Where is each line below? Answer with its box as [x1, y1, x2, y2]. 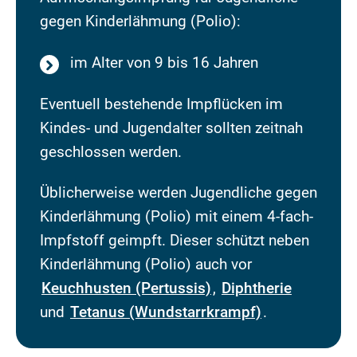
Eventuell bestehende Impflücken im [40, 95, 283, 114]
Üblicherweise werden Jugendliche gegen [40, 183, 317, 202]
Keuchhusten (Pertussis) [41, 279, 211, 298]
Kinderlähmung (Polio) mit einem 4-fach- [40, 207, 313, 226]
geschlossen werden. [40, 143, 182, 162]
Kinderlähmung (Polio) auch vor [40, 255, 252, 274]
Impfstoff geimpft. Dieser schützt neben [40, 231, 309, 250]
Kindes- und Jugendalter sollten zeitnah [40, 119, 303, 138]
